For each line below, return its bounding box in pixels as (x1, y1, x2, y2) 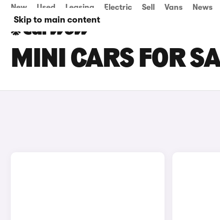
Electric (104, 3, 132, 12)
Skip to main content (14, 15, 100, 25)
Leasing (65, 3, 94, 12)
